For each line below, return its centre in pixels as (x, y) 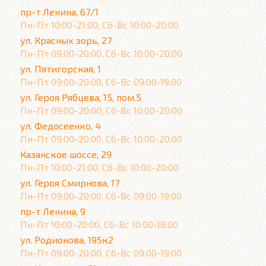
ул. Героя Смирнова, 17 (70, 183)
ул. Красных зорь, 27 (66, 40)
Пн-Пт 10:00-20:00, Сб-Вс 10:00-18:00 (99, 224)
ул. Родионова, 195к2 (67, 240)
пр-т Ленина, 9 (53, 211)
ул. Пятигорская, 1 (61, 69)
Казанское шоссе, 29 (66, 154)
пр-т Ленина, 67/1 (59, 12)
